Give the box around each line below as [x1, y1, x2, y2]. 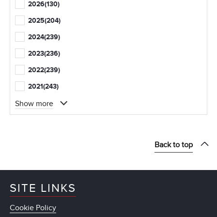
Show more [15, 98, 53, 108]
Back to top [155, 139, 193, 150]
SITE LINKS [10, 181, 76, 195]
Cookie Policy [10, 202, 56, 213]
